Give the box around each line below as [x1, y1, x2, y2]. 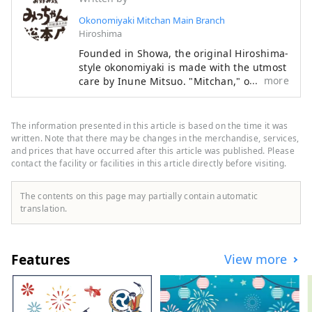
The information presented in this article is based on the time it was [11, 120, 288, 132]
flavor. [79, 158, 109, 172]
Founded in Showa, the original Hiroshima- [79, 47, 289, 61]
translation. [20, 203, 68, 215]
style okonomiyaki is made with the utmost [79, 61, 287, 75]
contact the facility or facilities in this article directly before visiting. [11, 157, 287, 170]
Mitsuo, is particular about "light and [79, 88, 261, 102]
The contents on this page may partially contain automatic [20, 190, 258, 203]
